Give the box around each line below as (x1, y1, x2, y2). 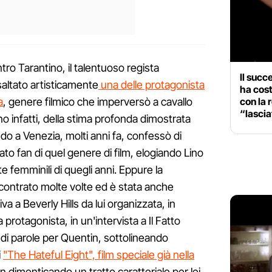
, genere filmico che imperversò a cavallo (3, 95, 192, 108)
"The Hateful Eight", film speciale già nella (3, 248, 194, 261)
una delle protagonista (98, 78, 205, 91)
